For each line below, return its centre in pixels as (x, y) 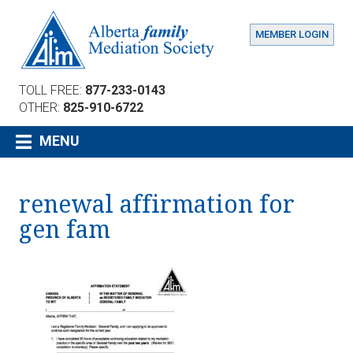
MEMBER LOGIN (292, 34)
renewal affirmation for (157, 204)
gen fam (65, 229)
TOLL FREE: (52, 90)
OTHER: (41, 107)
